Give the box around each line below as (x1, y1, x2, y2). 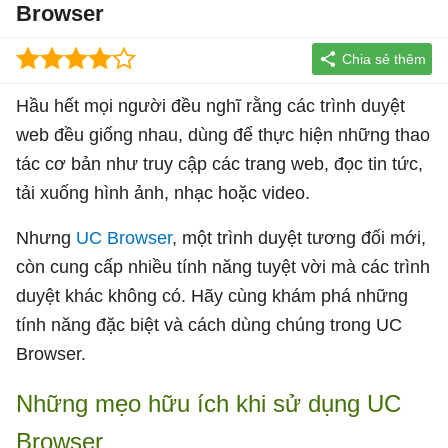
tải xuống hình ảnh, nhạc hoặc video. (16, 182, 310, 203)
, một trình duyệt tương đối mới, (172, 227, 426, 248)
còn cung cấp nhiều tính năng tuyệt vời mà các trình (16, 256, 430, 277)
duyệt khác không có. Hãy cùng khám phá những (16, 285, 408, 306)
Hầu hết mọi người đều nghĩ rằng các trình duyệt (16, 95, 405, 116)
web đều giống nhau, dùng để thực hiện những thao (16, 124, 430, 145)
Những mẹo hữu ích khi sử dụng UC (16, 389, 401, 417)
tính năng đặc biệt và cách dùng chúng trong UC (16, 314, 402, 335)
